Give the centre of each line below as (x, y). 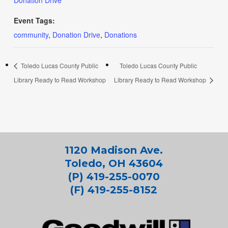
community (31, 35)
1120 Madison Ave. (114, 150)
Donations (120, 35)
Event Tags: (34, 20)
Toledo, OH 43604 (114, 164)
